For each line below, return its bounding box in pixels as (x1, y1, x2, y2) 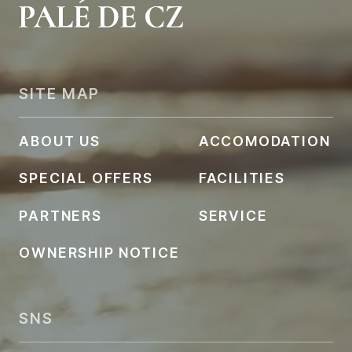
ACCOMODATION (198, 133, 331, 150)
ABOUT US (19, 133, 101, 150)
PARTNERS (19, 207, 102, 224)
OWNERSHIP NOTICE (19, 244, 180, 261)
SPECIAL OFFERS (19, 170, 153, 187)
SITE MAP (19, 84, 100, 103)
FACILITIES (198, 170, 285, 187)
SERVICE (198, 207, 268, 224)
